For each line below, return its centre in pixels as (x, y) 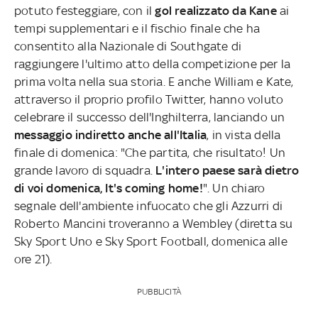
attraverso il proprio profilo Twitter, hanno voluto (149, 99)
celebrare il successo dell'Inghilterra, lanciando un (150, 117)
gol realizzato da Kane (216, 10)
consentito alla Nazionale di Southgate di (128, 46)
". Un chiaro (234, 188)
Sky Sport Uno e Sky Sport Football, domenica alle (151, 241)
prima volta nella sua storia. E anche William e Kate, (154, 81)
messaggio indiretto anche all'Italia (111, 135)
